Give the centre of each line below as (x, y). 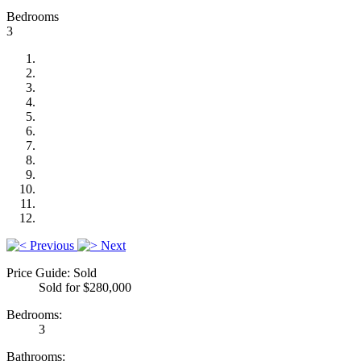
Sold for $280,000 (85, 287)
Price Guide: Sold (52, 272)
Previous (52, 245)
